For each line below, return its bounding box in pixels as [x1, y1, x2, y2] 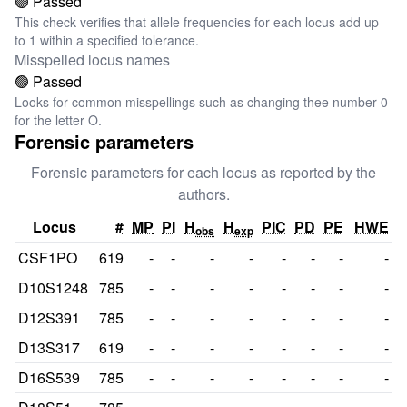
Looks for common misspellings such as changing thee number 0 [15, 93, 388, 111]
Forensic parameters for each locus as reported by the [31, 162, 376, 183]
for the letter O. [15, 111, 102, 129]
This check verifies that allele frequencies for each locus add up [15, 13, 379, 31]
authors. [177, 184, 230, 204]
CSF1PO [18, 247, 77, 268]
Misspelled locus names [15, 49, 170, 70]
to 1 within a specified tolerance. [15, 31, 199, 49]
